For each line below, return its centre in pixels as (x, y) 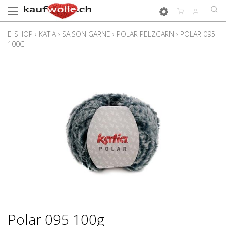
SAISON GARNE (86, 34)
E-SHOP (20, 34)
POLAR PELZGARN (145, 34)
